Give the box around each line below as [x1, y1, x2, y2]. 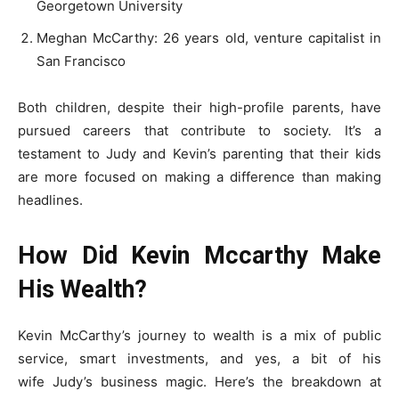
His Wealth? [18, 274, 147, 304]
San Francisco [37, 52, 126, 69]
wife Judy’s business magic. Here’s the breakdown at [18, 372, 381, 390]
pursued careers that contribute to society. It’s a [18, 121, 381, 139]
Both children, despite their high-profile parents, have [18, 98, 381, 116]
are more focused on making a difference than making [18, 167, 381, 185]
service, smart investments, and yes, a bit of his [18, 349, 381, 367]
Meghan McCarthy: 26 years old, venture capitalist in [37, 28, 381, 46]
